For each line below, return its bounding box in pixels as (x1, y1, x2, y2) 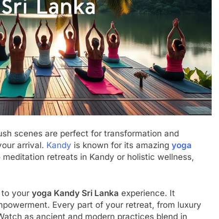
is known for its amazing (71, 140, 172, 151)
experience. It (119, 188, 175, 198)
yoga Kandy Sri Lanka (32, 188, 119, 198)
